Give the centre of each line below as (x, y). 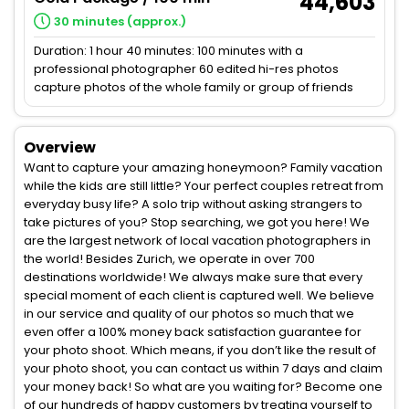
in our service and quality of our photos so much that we (189, 314)
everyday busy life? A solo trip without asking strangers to (193, 204)
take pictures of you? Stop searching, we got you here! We (197, 223)
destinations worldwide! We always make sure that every (193, 278)
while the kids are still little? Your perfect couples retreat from (204, 186)
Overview (60, 148)
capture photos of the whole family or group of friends (194, 88)
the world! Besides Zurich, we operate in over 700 (169, 259)
